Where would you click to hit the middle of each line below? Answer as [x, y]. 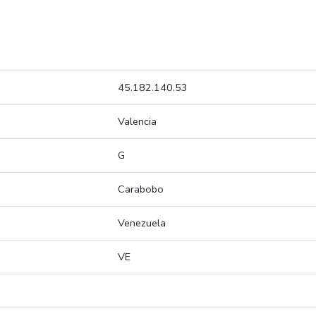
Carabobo [141, 189]
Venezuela [142, 223]
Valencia [137, 122]
